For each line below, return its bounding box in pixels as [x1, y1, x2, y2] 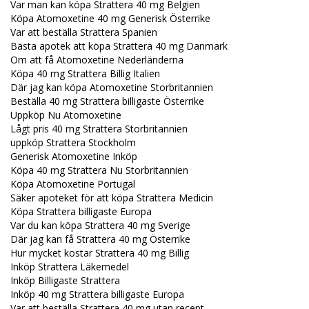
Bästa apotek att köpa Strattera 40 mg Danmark [10, 39, 228, 52]
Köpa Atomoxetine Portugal [10, 177, 135, 190]
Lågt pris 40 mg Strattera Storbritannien [10, 121, 188, 135]
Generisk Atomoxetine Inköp [10, 149, 137, 163]
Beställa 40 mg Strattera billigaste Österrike [10, 94, 204, 108]
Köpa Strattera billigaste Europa [10, 204, 152, 218]
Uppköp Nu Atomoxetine [10, 108, 121, 121]
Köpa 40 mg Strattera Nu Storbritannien [10, 163, 188, 177]
